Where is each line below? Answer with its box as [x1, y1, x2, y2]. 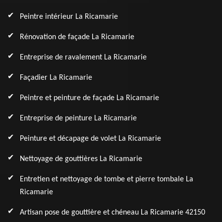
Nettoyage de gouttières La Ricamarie [20, 155, 142, 163]
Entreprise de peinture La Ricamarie [20, 114, 137, 122]
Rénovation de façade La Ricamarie [20, 33, 134, 41]
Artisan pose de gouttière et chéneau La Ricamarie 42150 [20, 209, 205, 217]
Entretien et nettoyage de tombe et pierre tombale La [20, 175, 193, 183]
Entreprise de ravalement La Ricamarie [20, 54, 147, 61]
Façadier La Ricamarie [20, 74, 92, 82]
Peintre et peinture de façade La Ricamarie [20, 94, 159, 102]
